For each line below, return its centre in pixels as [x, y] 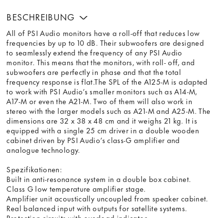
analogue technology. [43, 150]
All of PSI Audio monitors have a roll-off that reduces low [103, 33]
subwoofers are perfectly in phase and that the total [94, 72]
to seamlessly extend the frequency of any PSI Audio [94, 52]
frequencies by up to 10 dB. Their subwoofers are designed [105, 43]
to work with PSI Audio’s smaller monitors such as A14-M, [102, 91]
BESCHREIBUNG [42, 16]
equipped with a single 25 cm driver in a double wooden [103, 130]
